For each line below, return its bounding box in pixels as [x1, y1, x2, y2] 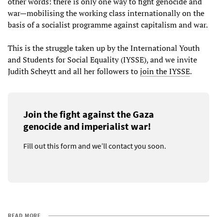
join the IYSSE [140, 65, 190, 77]
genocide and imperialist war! [23, 120, 151, 132]
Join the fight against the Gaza [23, 108, 154, 120]
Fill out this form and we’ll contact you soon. [23, 140, 166, 151]
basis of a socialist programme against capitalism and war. [8, 19, 208, 30]
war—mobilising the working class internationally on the [8, 7, 204, 18]
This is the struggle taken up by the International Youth [8, 42, 200, 53]
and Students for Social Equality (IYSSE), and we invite [8, 54, 197, 65]
